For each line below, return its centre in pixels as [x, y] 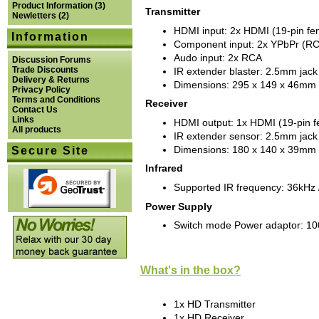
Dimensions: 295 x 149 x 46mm [245, 85]
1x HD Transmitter [215, 304]
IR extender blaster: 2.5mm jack [246, 71]
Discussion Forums [52, 60]
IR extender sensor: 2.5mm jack [246, 136]
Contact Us [35, 110]
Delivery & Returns [51, 80]
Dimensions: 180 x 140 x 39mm [245, 150]
